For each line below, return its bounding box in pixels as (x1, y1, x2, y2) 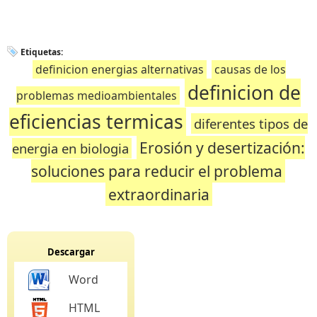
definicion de (188, 80, 301, 105)
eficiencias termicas (9, 109, 183, 134)
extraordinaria (108, 184, 209, 204)
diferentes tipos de (194, 115, 308, 132)
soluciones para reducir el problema (30, 161, 282, 181)
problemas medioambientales (16, 88, 177, 103)
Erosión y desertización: (139, 137, 305, 158)
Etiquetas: (21, 46, 63, 58)
